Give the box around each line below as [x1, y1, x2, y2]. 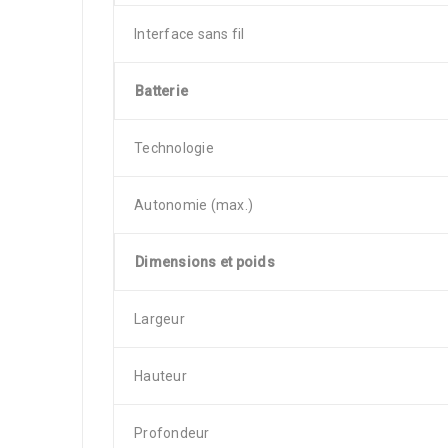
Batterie [135, 83, 188, 99]
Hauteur [134, 368, 187, 384]
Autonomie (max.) [134, 197, 253, 213]
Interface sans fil [134, 26, 245, 42]
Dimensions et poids [135, 254, 275, 270]
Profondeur [134, 425, 210, 441]
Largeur [134, 311, 185, 327]
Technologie [134, 140, 214, 156]
